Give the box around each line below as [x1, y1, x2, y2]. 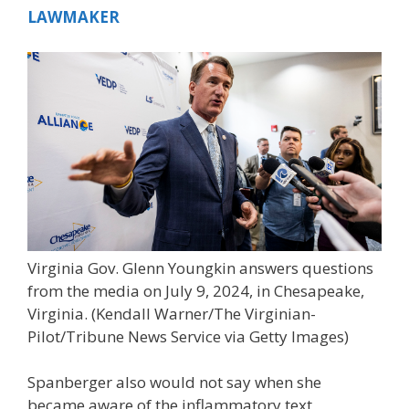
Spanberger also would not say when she [27, 372, 321, 393]
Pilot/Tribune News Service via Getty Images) [27, 325, 349, 347]
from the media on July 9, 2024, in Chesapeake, [27, 279, 364, 301]
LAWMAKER [27, 6, 120, 27]
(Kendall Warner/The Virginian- [91, 302, 316, 324]
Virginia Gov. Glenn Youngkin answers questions [27, 257, 373, 278]
